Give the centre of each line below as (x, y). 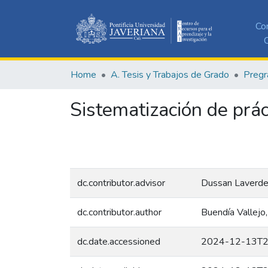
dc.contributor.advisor (121, 183)
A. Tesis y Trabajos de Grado (170, 74)
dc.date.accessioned (119, 241)
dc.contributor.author (119, 212)
